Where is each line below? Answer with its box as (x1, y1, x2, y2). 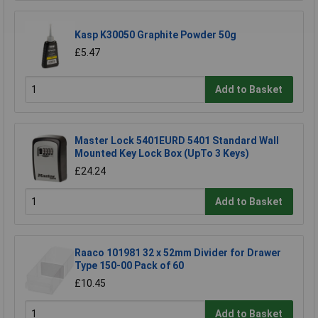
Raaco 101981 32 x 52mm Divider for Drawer (75, 247, 281, 259)
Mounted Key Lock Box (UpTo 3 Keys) (75, 148, 249, 160)
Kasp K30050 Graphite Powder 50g (75, 29, 236, 41)
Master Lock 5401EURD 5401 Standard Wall (75, 135, 279, 147)
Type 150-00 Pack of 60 (75, 260, 184, 272)
